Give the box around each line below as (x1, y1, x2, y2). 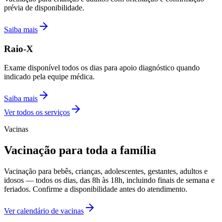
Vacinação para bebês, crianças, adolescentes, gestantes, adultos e (4, 167, 208, 176)
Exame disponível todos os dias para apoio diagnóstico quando (4, 63, 200, 72)
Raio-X (4, 43, 33, 54)
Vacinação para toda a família (4, 144, 156, 157)
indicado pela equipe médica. (4, 72, 95, 81)
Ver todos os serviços (4, 108, 70, 117)
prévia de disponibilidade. (4, 3, 84, 12)
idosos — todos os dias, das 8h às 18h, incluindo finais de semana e (4, 176, 215, 185)
